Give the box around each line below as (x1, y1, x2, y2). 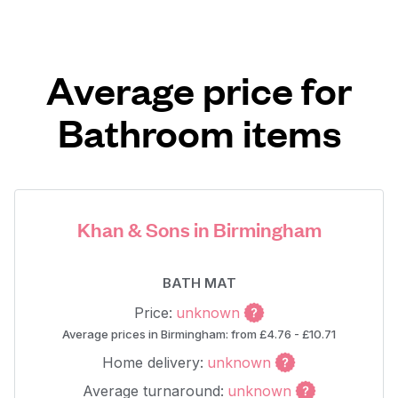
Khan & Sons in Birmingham (76, 216, 322, 242)
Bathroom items (57, 107, 341, 156)
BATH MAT (162, 275, 236, 291)
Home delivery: (102, 354, 203, 371)
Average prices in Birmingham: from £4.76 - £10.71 (62, 327, 336, 341)
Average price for (46, 65, 352, 114)
